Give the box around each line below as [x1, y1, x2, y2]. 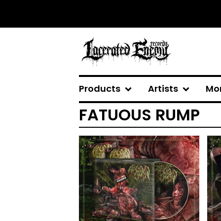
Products [79, 82, 120, 95]
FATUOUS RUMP [79, 104, 200, 126]
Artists [148, 82, 178, 95]
